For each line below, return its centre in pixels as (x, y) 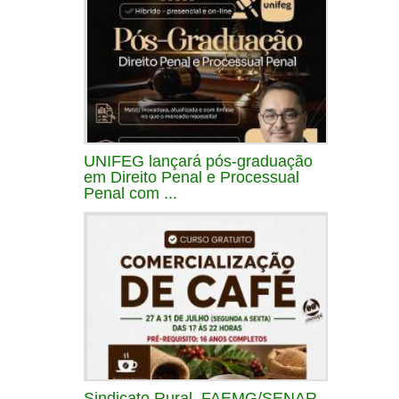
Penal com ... (130, 193)
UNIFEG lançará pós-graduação (198, 161)
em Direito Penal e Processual (191, 177)
